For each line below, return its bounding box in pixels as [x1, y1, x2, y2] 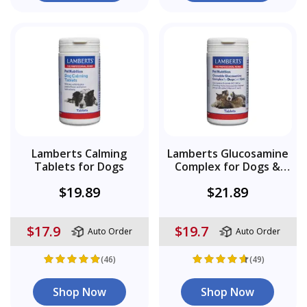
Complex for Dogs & [175, 158, 281, 174]
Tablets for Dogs [34, 158, 125, 174]
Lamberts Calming [32, 145, 127, 161]
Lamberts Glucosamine [167, 145, 288, 161]
